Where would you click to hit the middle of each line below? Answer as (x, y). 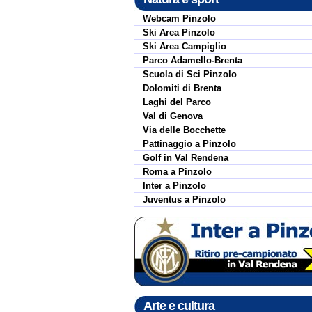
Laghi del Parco (177, 102)
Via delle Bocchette (184, 130)
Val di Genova (173, 116)
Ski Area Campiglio (185, 46)
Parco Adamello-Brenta (193, 60)
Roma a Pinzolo (177, 172)
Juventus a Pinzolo (184, 200)
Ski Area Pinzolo (179, 32)
